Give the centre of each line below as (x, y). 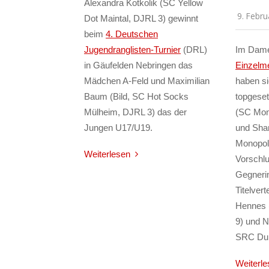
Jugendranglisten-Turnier (132, 49)
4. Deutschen (132, 34)
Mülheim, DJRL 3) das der (135, 112)
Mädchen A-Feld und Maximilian (147, 80)
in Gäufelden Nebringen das (138, 65)
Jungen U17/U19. (118, 127)
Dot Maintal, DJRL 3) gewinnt (141, 18)
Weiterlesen (107, 154)
